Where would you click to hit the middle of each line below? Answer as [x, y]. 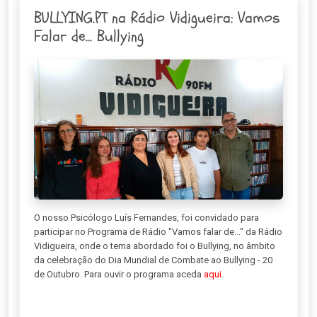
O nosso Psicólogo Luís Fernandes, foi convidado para [146, 218]
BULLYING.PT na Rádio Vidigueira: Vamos [157, 17]
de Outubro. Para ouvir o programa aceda [119, 275]
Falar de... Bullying [89, 36]
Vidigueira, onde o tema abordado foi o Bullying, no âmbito [155, 246]
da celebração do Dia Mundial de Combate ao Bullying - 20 [153, 260]
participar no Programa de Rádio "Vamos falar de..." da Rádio [158, 232]
